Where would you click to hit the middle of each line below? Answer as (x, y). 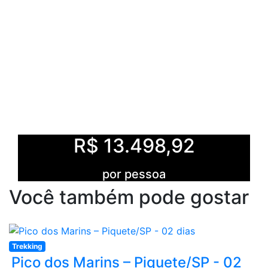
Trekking (27, 246)
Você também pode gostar (129, 197)
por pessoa (134, 174)
